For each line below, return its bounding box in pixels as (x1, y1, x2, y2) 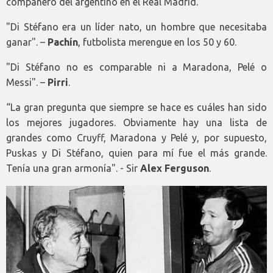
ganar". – (6, 36, 48, 48)
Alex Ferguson (140, 162, 209, 174)
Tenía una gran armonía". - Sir (6, 162, 140, 174)
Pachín (48, 36, 78, 48)
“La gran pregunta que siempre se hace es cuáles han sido (6, 101, 267, 113)
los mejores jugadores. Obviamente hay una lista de (6, 116, 267, 128)
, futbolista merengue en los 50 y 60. (78, 36, 236, 48)
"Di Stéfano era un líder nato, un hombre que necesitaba (6, 21, 267, 32)
